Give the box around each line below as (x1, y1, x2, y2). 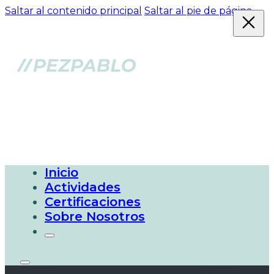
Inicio (45, 165, 78, 180)
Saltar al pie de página (144, 5, 252, 17)
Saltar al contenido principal (5, 5, 142, 17)
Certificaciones (45, 194, 141, 209)
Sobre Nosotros (45, 209, 145, 224)
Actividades (45, 180, 120, 194)
